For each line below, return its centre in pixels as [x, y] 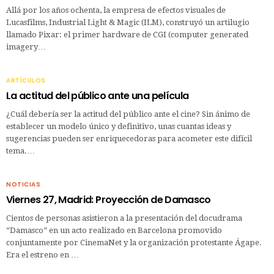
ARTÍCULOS [26, 80]
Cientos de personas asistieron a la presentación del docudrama [124, 218]
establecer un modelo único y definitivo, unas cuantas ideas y [119, 126]
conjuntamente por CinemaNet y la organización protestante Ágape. [134, 242]
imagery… [26, 46]
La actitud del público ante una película [98, 95]
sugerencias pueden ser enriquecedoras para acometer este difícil [129, 138]
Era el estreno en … [43, 254]
